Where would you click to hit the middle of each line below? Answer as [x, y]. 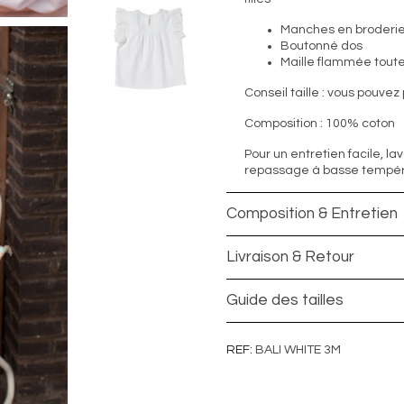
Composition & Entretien [312, 214]
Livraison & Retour [290, 257]
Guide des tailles [285, 300]
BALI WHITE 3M [298, 350]
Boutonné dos [321, 46]
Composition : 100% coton [319, 124]
